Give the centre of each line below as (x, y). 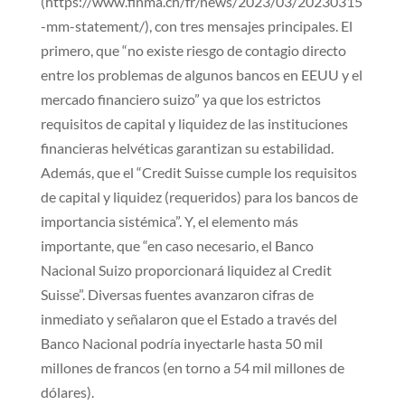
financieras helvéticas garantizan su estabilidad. (187, 147)
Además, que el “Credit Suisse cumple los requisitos (198, 172)
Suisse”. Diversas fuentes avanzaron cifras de (177, 294)
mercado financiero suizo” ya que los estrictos (180, 99)
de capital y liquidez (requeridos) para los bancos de (199, 196)
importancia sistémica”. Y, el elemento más (169, 221)
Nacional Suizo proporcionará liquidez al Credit (186, 269)
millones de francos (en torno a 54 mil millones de (192, 367)
